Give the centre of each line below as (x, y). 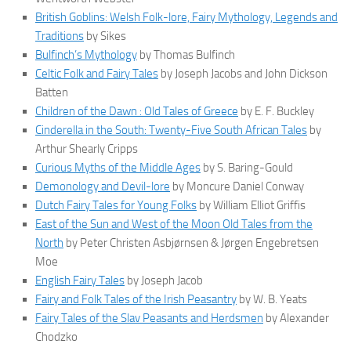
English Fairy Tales (80, 281)
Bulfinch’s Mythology (86, 55)
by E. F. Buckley (276, 112)
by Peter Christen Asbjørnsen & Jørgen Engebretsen (191, 243)
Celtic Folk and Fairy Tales (97, 74)
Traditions (60, 36)
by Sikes (105, 36)
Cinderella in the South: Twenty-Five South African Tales (171, 130)
